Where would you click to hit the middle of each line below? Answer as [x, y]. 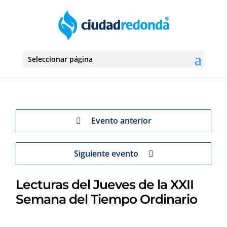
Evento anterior [121, 121]
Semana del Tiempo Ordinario [107, 199]
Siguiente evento [106, 154]
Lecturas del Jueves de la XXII [105, 184]
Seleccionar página [60, 59]
